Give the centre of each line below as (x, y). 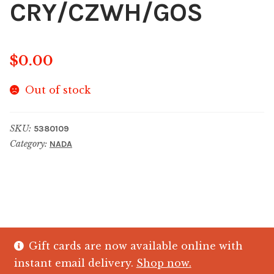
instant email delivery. (75, 263)
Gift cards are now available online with (136, 246)
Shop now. (164, 263)
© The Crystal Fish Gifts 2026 (88, 253)
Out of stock (57, 90)
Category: (30, 144)
